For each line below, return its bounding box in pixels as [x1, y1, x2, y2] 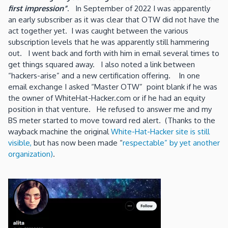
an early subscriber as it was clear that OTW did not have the [8, 14, 219, 24]
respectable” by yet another [123, 137, 220, 148]
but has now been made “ [32, 137, 123, 148]
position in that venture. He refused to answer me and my [8, 104, 212, 114]
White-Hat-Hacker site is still [111, 126, 210, 136]
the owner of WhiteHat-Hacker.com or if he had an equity [8, 93, 205, 103]
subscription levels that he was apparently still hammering [8, 37, 209, 47]
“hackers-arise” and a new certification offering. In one [8, 70, 200, 80]
